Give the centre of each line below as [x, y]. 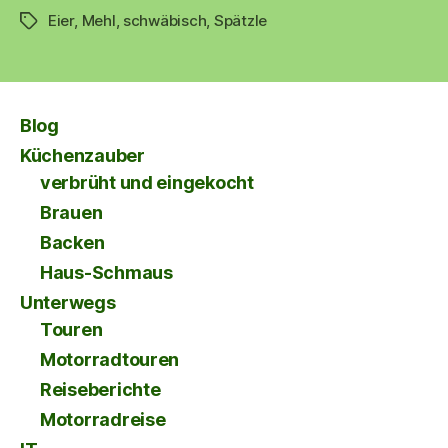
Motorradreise [103, 419]
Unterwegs [68, 302]
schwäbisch [165, 20]
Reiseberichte [100, 389]
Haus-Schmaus [106, 272]
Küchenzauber [82, 155]
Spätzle [240, 20]
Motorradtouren [110, 359]
